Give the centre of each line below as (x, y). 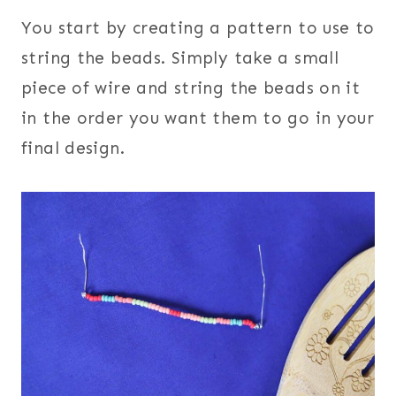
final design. (73, 148)
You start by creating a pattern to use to (198, 27)
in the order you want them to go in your (198, 118)
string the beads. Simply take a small (180, 57)
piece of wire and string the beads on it (191, 88)
